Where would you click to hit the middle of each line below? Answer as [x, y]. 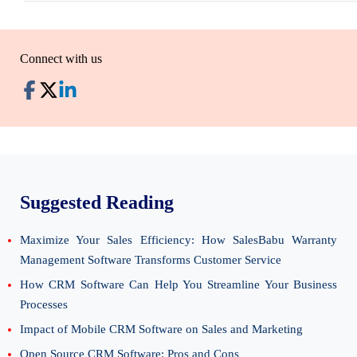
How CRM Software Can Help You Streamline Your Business [178, 284]
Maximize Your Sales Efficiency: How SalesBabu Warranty [178, 240]
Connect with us [61, 59]
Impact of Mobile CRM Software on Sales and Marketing [161, 329]
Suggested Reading [97, 202]
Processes [44, 304]
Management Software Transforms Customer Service [151, 260]
